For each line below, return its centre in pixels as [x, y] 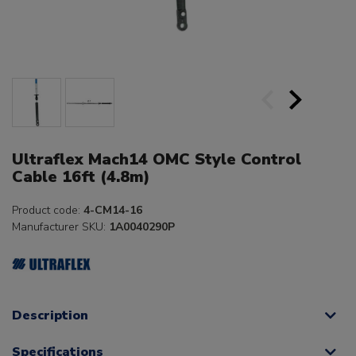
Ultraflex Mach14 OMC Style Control [157, 160]
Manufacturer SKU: [60, 227]
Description [50, 316]
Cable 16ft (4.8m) [81, 177]
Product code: [48, 211]
